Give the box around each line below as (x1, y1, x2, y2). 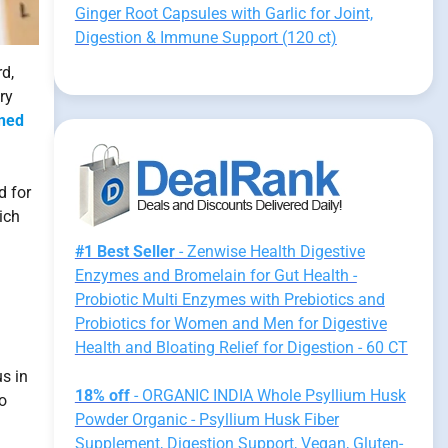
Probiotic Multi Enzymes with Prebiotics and (74, 290, 385, 309)
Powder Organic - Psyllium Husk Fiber (74, 410, 339, 429)
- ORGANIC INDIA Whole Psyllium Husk (129, 386, 406, 405)
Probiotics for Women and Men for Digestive (74, 314, 387, 333)
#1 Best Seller (74, 242, 175, 261)
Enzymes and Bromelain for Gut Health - (74, 266, 357, 285)
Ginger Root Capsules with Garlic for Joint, (74, 4, 373, 23)
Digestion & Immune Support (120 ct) (74, 28, 337, 47)
